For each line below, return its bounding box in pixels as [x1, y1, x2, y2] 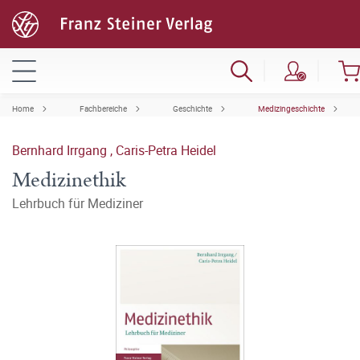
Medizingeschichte [258, 103, 325, 114]
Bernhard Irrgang [12, 141, 110, 159]
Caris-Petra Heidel [116, 141, 216, 159]
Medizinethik [12, 166, 126, 195]
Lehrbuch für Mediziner [12, 194, 143, 212]
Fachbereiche [80, 103, 127, 114]
